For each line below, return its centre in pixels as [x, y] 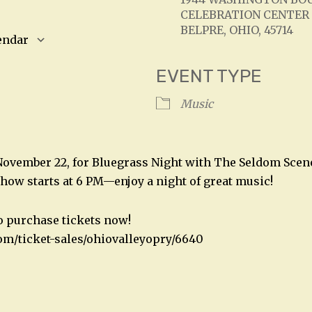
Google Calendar [118, 62]
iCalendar [245, 62]
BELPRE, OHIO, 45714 [237, 30]
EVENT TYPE [209, 77]
